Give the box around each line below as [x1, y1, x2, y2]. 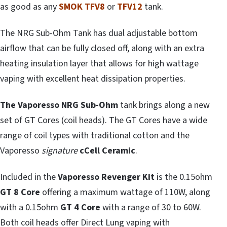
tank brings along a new [118, 98, 210, 111]
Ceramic [102, 144, 135, 157]
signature [42, 144, 78, 157]
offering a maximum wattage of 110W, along [40, 185, 210, 199]
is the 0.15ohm [155, 170, 212, 183]
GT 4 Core [60, 201, 100, 214]
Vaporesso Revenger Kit [58, 170, 155, 183]
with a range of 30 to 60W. [100, 201, 201, 214]
